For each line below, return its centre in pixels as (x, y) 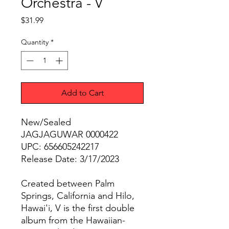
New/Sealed (46, 122)
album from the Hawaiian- (73, 221)
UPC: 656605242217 (60, 147)
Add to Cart (82, 93)
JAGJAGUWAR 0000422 (70, 135)
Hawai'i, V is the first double (78, 208)
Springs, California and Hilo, (78, 196)
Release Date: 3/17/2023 (70, 159)
